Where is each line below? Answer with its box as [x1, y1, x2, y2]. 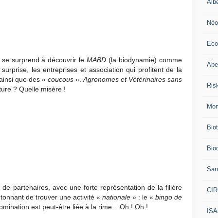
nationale [102, 193, 132, 201]
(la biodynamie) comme [106, 56, 182, 64]
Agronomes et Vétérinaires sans [83, 75, 182, 84]
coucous [48, 75, 75, 84]
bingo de [155, 193, 182, 201]
